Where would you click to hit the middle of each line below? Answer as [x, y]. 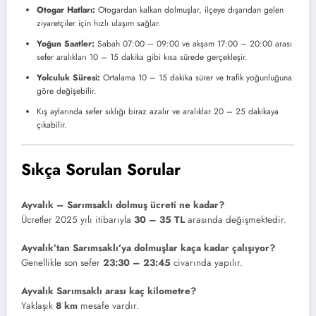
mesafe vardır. [108, 306]
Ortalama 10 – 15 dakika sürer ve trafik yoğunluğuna [196, 78]
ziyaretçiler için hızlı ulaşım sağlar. [99, 24]
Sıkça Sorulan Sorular [101, 170]
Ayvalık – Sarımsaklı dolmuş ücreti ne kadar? [123, 205]
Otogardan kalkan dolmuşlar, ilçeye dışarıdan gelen [189, 10]
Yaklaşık [38, 306]
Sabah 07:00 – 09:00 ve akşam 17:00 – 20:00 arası [193, 44]
